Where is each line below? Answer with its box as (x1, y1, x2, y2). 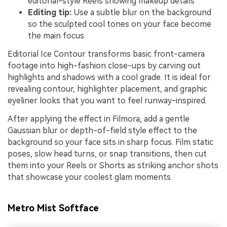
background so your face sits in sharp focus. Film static (8, 137, 213, 147)
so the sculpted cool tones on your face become (28, 19, 211, 29)
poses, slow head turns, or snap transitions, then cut (8, 148, 207, 159)
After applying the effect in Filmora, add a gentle (8, 113, 190, 124)
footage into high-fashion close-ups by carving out (8, 61, 201, 71)
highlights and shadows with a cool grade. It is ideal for (8, 72, 211, 83)
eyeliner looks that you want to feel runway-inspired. (8, 96, 207, 106)
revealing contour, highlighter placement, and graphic (8, 84, 207, 94)
